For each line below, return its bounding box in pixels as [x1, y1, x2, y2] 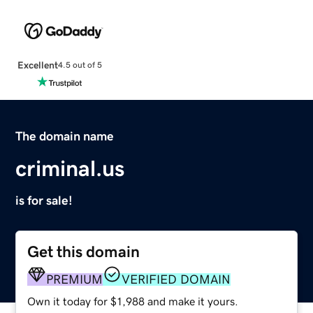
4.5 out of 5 [57, 61, 102, 70]
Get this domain [27, 243, 140, 260]
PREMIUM [46, 272, 103, 286]
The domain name [15, 129, 115, 143]
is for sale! [15, 194, 73, 207]
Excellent [17, 59, 58, 70]
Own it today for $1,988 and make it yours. [27, 295, 239, 307]
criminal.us [15, 156, 125, 180]
